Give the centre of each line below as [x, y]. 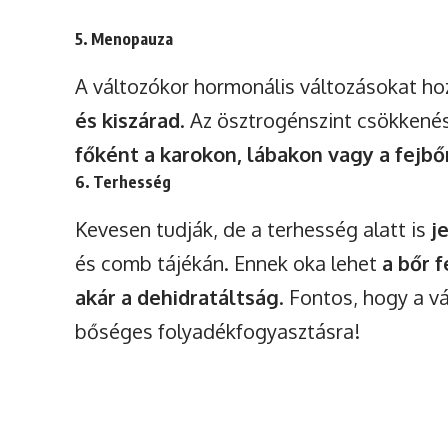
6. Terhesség [123, 182]
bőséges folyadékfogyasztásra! [218, 331]
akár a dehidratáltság [177, 297]
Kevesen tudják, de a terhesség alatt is [253, 229]
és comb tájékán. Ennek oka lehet [229, 263]
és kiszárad [128, 120]
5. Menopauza [124, 39]
